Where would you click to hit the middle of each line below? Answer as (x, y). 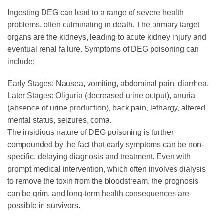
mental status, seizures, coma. (59, 120)
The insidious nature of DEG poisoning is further (90, 132)
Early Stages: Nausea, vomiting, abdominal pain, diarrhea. (108, 84)
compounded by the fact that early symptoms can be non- (106, 145)
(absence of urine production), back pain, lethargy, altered (106, 108)
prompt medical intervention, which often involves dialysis (107, 169)
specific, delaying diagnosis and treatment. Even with (99, 157)
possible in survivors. (44, 206)
